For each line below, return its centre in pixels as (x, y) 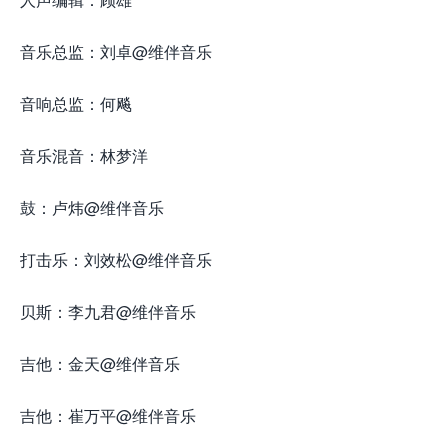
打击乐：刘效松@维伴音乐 (116, 259)
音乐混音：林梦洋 (84, 155)
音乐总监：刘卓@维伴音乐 (116, 51)
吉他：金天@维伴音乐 (100, 363)
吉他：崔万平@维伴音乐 (108, 415)
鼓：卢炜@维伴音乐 (92, 207)
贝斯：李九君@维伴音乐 (108, 311)
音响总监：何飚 (76, 103)
